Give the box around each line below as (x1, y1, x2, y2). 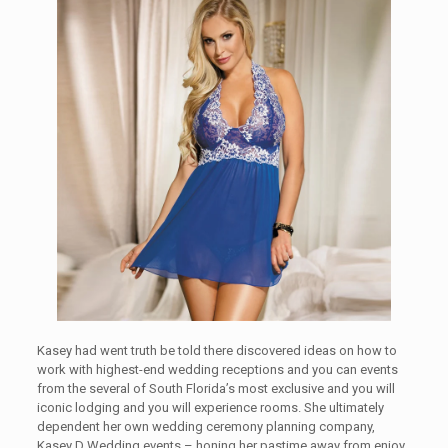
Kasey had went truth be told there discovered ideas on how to (36, 343, 397, 359)
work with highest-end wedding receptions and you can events (36, 362, 398, 378)
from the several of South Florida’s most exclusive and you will (36, 381, 395, 397)
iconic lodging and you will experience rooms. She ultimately (36, 400, 384, 416)
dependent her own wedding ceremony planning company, (36, 419, 375, 435)
